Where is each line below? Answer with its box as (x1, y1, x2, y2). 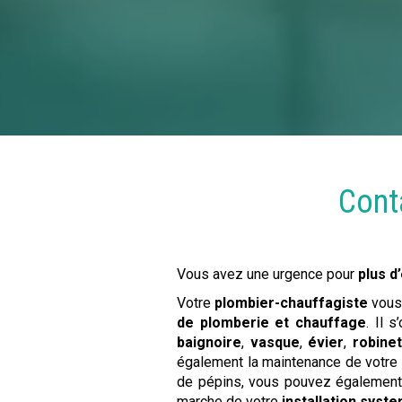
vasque (249, 334, 300, 352)
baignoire (177, 334, 242, 352)
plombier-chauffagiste (214, 294, 369, 312)
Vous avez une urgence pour (177, 266, 359, 284)
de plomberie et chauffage (177, 314, 367, 332)
